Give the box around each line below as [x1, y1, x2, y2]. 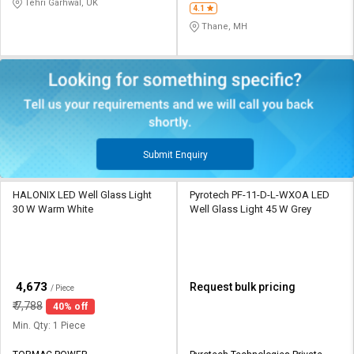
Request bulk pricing [190, 280, 296, 293]
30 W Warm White [13, 202, 93, 215]
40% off [53, 300, 88, 312]
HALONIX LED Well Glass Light [13, 188, 152, 201]
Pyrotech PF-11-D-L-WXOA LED [190, 188, 330, 201]
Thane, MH [199, 21, 247, 32]
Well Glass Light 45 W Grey [190, 202, 311, 215]
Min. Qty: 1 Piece [13, 319, 85, 331]
